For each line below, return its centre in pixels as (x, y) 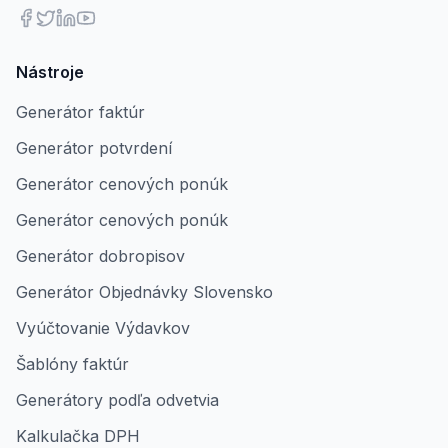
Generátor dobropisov (100, 256)
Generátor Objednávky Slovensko (144, 292)
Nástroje (50, 72)
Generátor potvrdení (94, 148)
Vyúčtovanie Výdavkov (103, 328)
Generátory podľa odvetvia (117, 400)
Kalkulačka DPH (78, 436)
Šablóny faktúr (72, 364)
